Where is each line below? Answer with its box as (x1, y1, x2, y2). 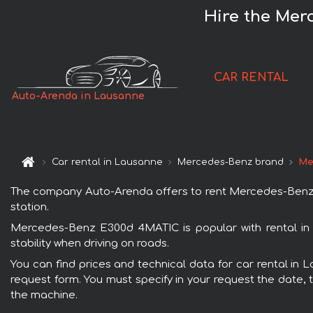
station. (10, 201, 49, 213)
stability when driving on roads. (10, 237, 169, 249)
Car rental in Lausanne (52, 157, 163, 168)
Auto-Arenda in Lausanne (12, 91, 145, 102)
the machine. (10, 289, 78, 301)
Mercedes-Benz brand (177, 157, 284, 168)
